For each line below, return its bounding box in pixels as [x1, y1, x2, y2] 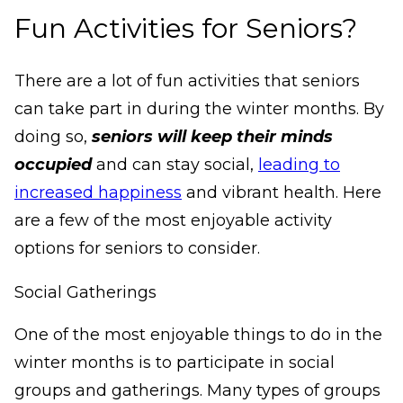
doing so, [14, 127, 87, 148]
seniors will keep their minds [92, 127, 333, 148]
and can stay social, [96, 155, 258, 175]
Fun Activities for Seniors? [14, 12, 357, 46]
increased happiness [14, 183, 182, 203]
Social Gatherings [14, 282, 157, 303]
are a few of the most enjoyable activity [14, 210, 332, 231]
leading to [258, 155, 340, 175]
